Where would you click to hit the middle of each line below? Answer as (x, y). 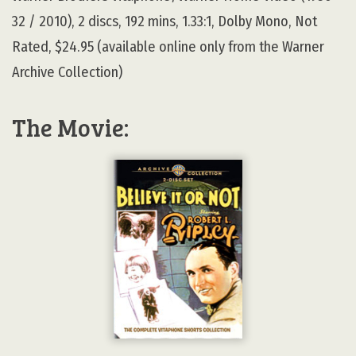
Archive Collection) (67, 72)
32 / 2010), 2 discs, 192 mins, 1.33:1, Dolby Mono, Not (164, 21)
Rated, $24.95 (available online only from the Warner (168, 46)
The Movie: (70, 128)
